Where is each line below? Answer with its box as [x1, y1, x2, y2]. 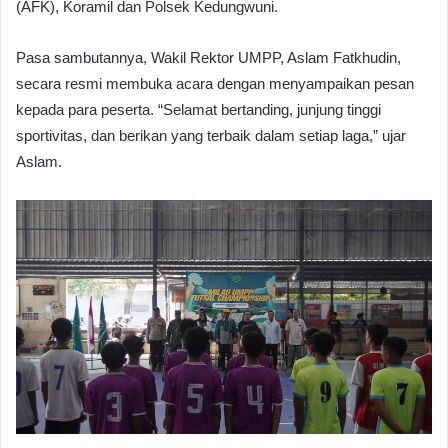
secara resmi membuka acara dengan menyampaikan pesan [16, 74, 414, 92]
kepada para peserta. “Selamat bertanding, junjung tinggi [16, 100, 381, 118]
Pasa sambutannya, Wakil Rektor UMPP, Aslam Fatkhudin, [16, 48, 401, 66]
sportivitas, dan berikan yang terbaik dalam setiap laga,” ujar [16, 126, 406, 144]
